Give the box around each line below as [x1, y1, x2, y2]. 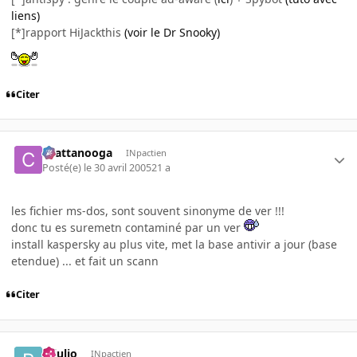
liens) [11, 7, 40, 23]
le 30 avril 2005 [84, 160, 152, 175]
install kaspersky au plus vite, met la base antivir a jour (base [11, 236, 337, 252]
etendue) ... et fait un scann [11, 253, 159, 269]
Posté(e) [42, 160, 84, 175]
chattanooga [42, 145, 113, 161]
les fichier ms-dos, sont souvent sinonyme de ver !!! [11, 202, 284, 218]
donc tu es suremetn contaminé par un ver [11, 219, 244, 235]
